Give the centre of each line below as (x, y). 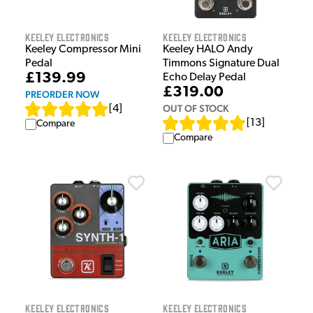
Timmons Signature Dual (221, 64)
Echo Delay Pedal (204, 78)
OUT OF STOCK (196, 109)
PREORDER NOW (62, 95)
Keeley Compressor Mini (83, 50)
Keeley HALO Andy (208, 50)
